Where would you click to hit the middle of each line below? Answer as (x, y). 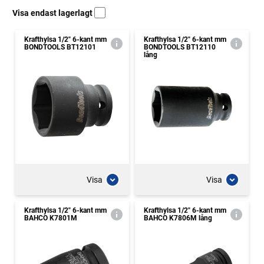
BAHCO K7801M (51, 218)
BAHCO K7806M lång (178, 218)
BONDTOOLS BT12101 (60, 47)
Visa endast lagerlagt (53, 13)
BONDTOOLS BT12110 (180, 47)
